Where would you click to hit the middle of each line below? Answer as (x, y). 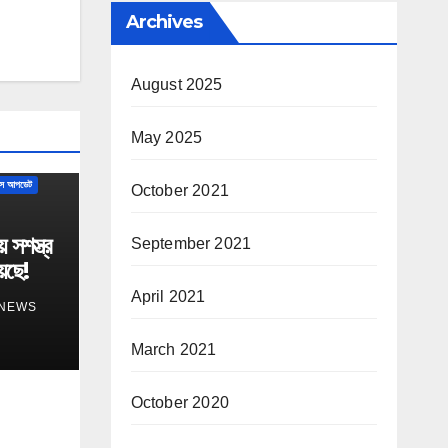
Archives (164, 21)
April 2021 (168, 296)
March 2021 (173, 349)
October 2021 (179, 190)
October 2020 (179, 402)
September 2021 (191, 243)
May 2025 (166, 137)
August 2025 (176, 84)
